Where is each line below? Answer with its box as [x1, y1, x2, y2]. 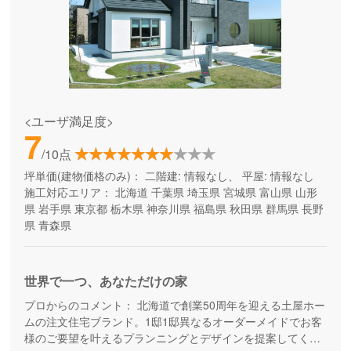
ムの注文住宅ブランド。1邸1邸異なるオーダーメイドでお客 [24, 313, 322, 329]
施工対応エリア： [24, 184, 112, 201]
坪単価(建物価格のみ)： [24, 168, 142, 184]
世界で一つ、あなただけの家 [24, 272, 187, 291]
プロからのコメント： [24, 296, 134, 313]
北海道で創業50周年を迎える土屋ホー [133, 296, 325, 313]
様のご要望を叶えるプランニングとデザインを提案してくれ [24, 329, 320, 346]
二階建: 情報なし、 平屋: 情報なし [141, 168, 314, 184]
